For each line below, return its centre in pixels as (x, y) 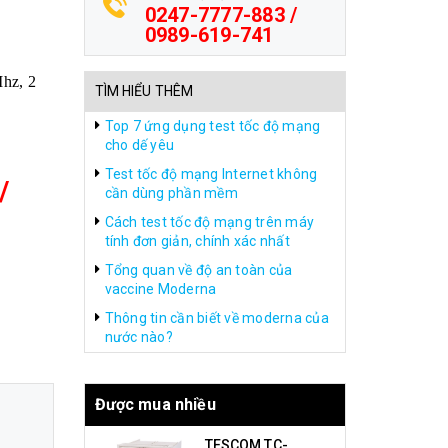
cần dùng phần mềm (171, 193)
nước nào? (138, 337)
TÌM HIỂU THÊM (144, 91)
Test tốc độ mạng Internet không (211, 174)
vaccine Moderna (160, 289)
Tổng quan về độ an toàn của (198, 270)
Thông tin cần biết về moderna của (216, 318)
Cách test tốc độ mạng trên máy (209, 222)
